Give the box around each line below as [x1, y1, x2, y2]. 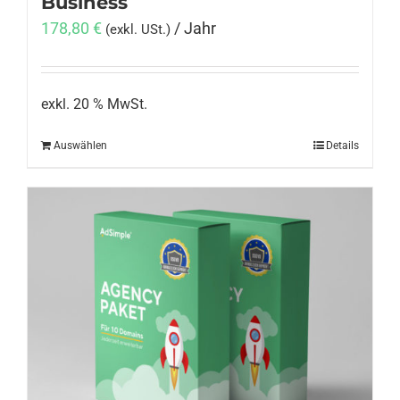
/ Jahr [174, 19, 216, 38]
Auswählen [54, 138, 107, 152]
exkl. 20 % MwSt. [41, 96, 147, 113]
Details [326, 138, 359, 152]
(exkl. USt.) [105, 21, 171, 38]
